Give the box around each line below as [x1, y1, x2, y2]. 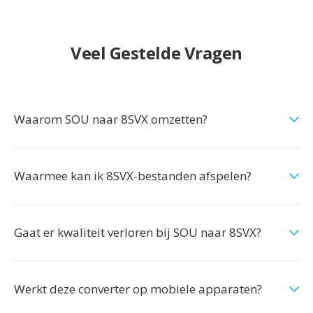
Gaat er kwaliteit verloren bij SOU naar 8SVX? [14, 224, 261, 240]
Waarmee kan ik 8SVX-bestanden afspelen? [14, 168, 252, 184]
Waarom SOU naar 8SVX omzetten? [14, 111, 208, 127]
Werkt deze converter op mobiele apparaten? [14, 281, 262, 297]
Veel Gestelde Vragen [71, 41, 242, 64]
